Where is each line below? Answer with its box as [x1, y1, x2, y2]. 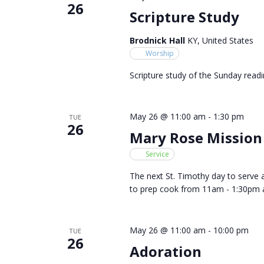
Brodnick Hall [129, 34, 187, 46]
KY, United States [187, 34, 253, 46]
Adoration [129, 241, 202, 261]
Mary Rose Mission [129, 127, 262, 147]
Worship [145, 48, 174, 58]
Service [145, 148, 169, 159]
